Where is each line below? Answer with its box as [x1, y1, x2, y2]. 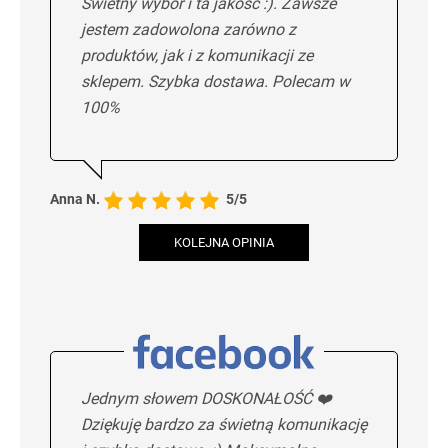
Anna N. [50, 190, 100, 207]
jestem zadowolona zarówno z [81, 19, 296, 39]
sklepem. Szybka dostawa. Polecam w [81, 71, 350, 91]
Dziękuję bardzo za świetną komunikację [81, 414, 367, 434]
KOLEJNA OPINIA [174, 234, 274, 250]
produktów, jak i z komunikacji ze [81, 45, 313, 65]
